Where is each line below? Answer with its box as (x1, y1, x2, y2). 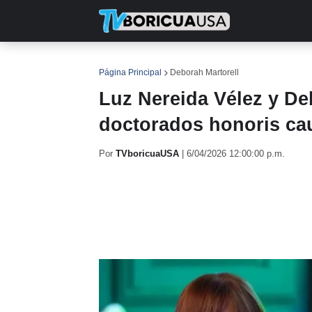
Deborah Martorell (170, 68, 239, 77)
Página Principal (99, 68, 162, 77)
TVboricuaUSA (116, 148, 179, 159)
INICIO (109, 57, 139, 68)
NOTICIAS (160, 57, 207, 68)
